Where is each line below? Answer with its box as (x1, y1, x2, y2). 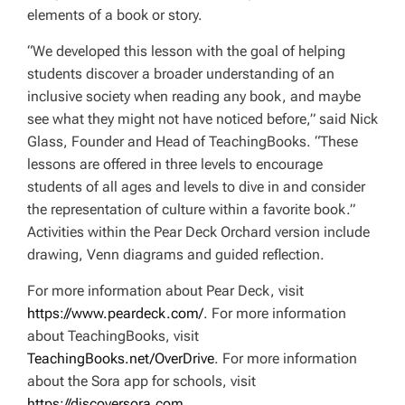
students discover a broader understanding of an (27, 65, 334, 83)
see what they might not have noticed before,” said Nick (27, 110, 378, 128)
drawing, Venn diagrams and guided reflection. (27, 246, 325, 264)
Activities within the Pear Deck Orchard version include (27, 223, 370, 241)
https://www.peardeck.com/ (27, 305, 203, 323)
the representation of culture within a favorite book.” (27, 201, 355, 219)
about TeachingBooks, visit (27, 327, 202, 345)
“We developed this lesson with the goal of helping (27, 42, 345, 61)
